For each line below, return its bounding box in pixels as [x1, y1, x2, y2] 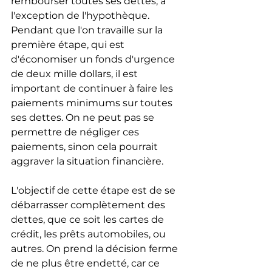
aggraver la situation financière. [11, 155, 163, 168]
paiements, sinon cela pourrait [11, 141, 160, 153]
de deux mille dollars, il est [11, 68, 140, 80]
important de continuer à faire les [11, 83, 175, 95]
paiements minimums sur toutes [11, 97, 175, 109]
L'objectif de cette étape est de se [11, 185, 178, 197]
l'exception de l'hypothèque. [11, 10, 152, 22]
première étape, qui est [11, 39, 127, 51]
